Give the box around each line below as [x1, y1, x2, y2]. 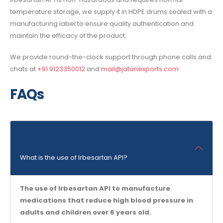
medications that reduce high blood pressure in [19, 196, 193, 206]
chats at [10, 64, 37, 74]
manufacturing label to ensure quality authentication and [10, 19, 194, 29]
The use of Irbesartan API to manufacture [19, 184, 170, 194]
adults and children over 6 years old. [19, 208, 151, 218]
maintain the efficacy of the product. [10, 31, 126, 41]
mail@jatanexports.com [101, 64, 179, 74]
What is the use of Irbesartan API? [19, 153, 127, 163]
